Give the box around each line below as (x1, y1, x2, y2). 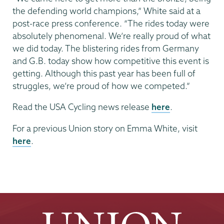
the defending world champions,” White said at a (12, 5, 200, 16)
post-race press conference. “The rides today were (12, 17, 209, 28)
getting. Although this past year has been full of (12, 67, 195, 78)
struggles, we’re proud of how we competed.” (12, 80, 190, 91)
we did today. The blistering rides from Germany (12, 42, 199, 53)
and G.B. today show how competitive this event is (12, 55, 209, 66)
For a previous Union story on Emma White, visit (12, 122, 197, 133)
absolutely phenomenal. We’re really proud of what (12, 30, 210, 41)
